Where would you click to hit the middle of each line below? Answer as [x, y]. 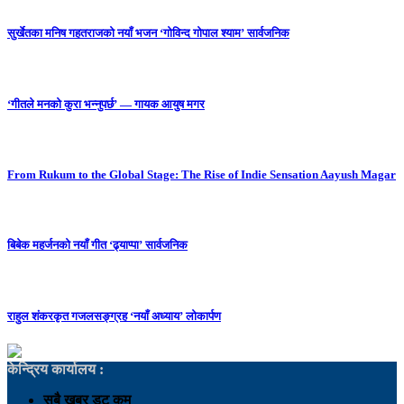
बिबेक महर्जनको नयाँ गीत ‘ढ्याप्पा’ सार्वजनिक [97, 245]
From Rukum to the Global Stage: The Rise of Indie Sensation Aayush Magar [202, 174]
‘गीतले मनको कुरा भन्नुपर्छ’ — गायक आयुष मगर [106, 104]
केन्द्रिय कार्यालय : [55, 369]
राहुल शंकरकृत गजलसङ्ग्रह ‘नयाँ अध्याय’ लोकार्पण [114, 316]
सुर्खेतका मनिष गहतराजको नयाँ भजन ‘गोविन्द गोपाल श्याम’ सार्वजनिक [148, 33]
